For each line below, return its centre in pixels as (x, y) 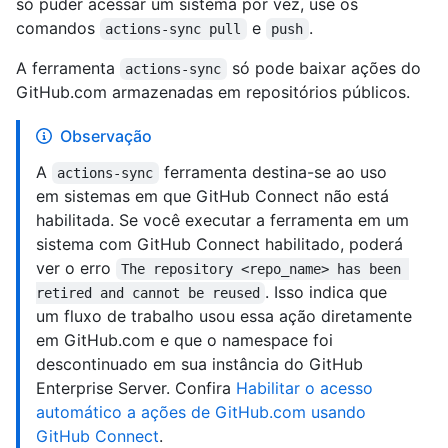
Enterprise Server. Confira (136, 388)
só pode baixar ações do (326, 68)
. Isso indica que (329, 292)
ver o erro (76, 268)
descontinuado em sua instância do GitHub (199, 364)
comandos (58, 28)
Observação (106, 136)
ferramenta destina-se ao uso (275, 172)
